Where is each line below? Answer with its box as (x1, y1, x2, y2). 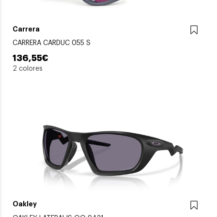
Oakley (13, 201, 37, 208)
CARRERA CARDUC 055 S (13, 40, 91, 47)
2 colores (13, 65, 43, 73)
